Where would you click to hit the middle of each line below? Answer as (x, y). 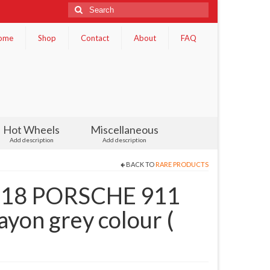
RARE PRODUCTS (182, 165)
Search (82, 8)
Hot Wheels (32, 130)
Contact (95, 38)
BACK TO (140, 165)
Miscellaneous (124, 130)
